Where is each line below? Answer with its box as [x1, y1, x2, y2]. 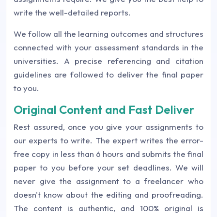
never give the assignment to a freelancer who [14, 176, 203, 186]
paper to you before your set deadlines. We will [14, 162, 203, 173]
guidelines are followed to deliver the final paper [14, 69, 203, 80]
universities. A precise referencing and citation [14, 56, 203, 66]
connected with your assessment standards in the [14, 42, 203, 53]
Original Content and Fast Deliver [14, 102, 194, 117]
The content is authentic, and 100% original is [14, 203, 203, 214]
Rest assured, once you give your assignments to [14, 122, 203, 132]
